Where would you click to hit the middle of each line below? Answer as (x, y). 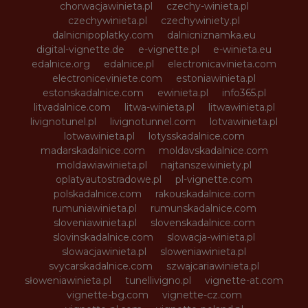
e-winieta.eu (242, 49)
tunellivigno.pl (158, 280)
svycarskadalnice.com (101, 266)
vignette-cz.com (202, 295)
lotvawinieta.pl (244, 121)
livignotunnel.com (153, 121)
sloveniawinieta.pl (95, 222)
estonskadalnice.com (93, 92)
